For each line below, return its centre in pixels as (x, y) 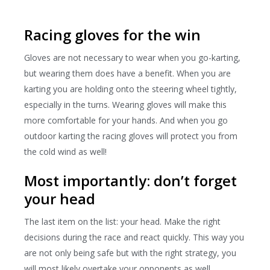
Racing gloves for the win (112, 34)
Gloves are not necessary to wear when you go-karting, (132, 57)
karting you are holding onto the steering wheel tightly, (130, 89)
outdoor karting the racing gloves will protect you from (131, 136)
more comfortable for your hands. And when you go (126, 120)
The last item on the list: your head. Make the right (122, 221)
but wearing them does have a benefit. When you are (127, 73)
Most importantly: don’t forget (130, 180)
